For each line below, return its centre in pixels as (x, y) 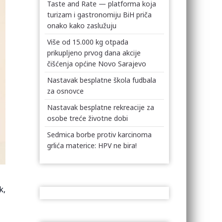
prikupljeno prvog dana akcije (94, 53)
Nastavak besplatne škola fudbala (102, 80)
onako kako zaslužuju (82, 26)
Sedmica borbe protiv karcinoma (100, 135)
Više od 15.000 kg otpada (88, 42)
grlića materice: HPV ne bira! (92, 145)
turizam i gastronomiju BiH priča (100, 15)
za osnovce (66, 91)
